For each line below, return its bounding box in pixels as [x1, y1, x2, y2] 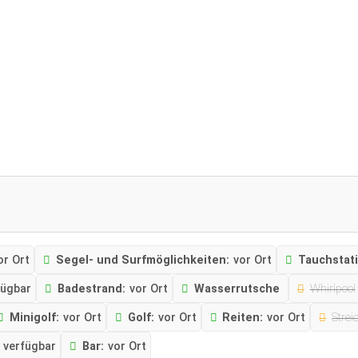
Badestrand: [57, 281, 125, 296]
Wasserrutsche [193, 281, 280, 296]
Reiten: [222, 310, 264, 324]
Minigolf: [9, 310, 59, 324]
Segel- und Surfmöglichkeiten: [55, 253, 229, 267]
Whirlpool [309, 281, 356, 296]
